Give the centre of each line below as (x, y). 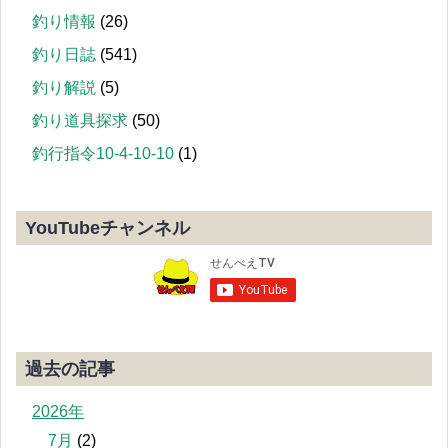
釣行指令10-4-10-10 (103, 154)
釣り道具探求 (80, 121)
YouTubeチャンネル (107, 227)
